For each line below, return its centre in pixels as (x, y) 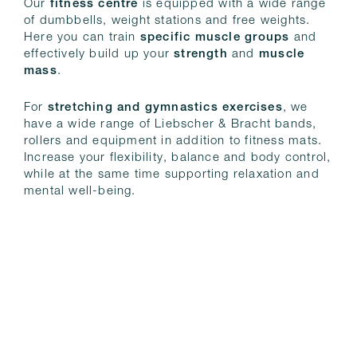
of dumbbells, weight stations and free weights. (167, 22)
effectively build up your (99, 55)
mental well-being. (80, 192)
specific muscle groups (215, 38)
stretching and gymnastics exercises (165, 108)
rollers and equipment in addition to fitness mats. (173, 142)
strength (201, 55)
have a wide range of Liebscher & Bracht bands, (171, 125)
